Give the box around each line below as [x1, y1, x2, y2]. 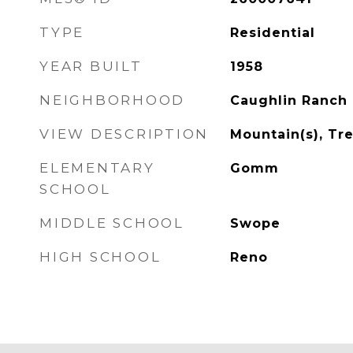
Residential [229, 25, 315, 40]
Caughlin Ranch [229, 93, 347, 108]
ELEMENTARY [39, 160, 155, 176]
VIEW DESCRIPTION [39, 126, 209, 142]
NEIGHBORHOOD [39, 92, 185, 108]
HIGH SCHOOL [39, 249, 162, 265]
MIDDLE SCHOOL [39, 215, 184, 231]
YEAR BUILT [39, 58, 143, 74]
